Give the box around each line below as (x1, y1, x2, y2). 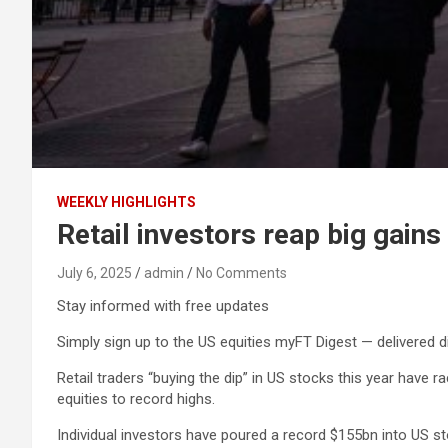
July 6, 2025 (57, 265, 132, 281)
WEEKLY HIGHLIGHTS (57, 194, 196, 210)
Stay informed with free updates (57, 297, 269, 315)
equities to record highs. (57, 390, 215, 408)
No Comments (196, 265, 287, 281)
